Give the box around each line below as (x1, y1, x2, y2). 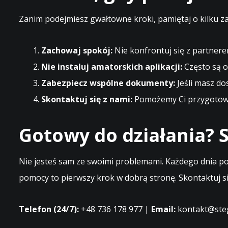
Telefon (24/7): (19, 204, 79, 215)
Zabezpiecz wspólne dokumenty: (41, 77, 175, 89)
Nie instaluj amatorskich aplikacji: (41, 61, 182, 72)
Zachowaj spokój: (41, 45, 112, 56)
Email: (151, 204, 176, 215)
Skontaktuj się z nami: (41, 94, 132, 105)
